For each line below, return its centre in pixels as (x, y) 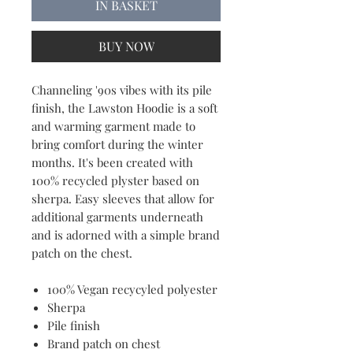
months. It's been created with (112, 162)
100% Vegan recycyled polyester (132, 289)
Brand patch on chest (105, 343)
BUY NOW (126, 46)
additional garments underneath (117, 216)
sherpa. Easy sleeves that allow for (123, 198)
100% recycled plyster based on (115, 180)
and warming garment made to (113, 126)
